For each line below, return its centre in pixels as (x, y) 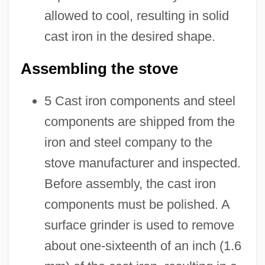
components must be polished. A (137, 204)
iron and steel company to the (128, 142)
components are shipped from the (139, 121)
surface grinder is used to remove (139, 225)
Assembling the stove (99, 68)
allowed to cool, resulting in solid (136, 15)
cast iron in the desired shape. (130, 36)
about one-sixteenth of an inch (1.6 (143, 245)
